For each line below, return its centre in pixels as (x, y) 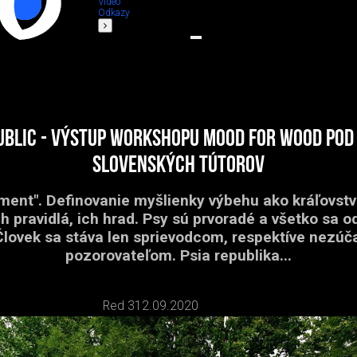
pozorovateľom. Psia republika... (178, 255)
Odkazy (114, 13)
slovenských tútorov (178, 166)
